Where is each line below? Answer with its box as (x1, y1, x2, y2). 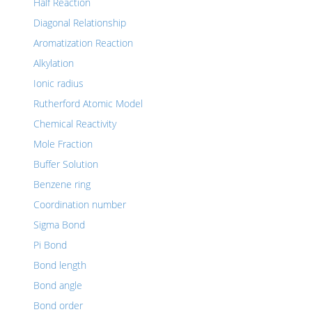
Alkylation (33, 56, 74, 70)
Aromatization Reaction (33, 36, 133, 49)
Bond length (33, 258, 86, 272)
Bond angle (33, 279, 82, 292)
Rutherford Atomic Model (33, 97, 143, 110)
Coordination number (33, 198, 126, 211)
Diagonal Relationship (33, 16, 126, 29)
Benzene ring (33, 178, 91, 191)
